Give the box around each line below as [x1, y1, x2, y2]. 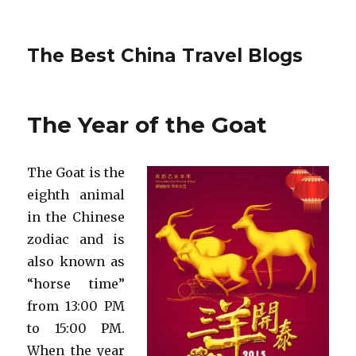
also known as [27, 253, 125, 269]
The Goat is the [27, 164, 125, 180]
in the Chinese [27, 209, 125, 225]
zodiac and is [27, 231, 125, 247]
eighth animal [27, 187, 125, 203]
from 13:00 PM [27, 298, 125, 314]
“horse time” [27, 276, 125, 292]
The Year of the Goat [27, 111, 268, 138]
